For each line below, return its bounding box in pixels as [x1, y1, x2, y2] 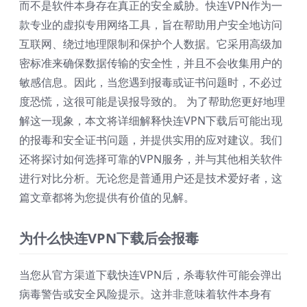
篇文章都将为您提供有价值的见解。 [19, 190, 195, 206]
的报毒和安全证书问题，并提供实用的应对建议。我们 [19, 132, 282, 148]
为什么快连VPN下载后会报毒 [19, 229, 199, 248]
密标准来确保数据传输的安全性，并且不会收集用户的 [19, 56, 282, 71]
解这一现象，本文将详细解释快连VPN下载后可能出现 [19, 113, 282, 129]
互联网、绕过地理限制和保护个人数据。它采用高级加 [19, 36, 282, 52]
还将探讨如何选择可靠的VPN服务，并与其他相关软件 [19, 151, 282, 167]
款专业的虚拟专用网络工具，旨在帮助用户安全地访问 [19, 17, 282, 33]
